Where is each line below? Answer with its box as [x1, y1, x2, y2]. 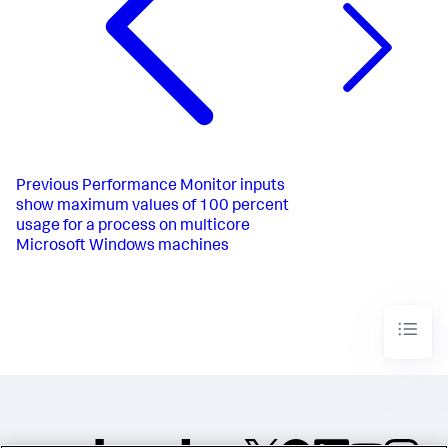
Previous [16, 178, 79, 195]
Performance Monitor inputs [82, 178, 285, 195]
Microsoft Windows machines [16, 238, 229, 255]
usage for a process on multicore [16, 218, 250, 235]
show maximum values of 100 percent [16, 198, 289, 215]
